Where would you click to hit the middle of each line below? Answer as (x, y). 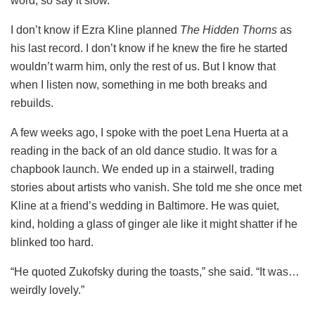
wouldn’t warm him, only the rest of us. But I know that (143, 67)
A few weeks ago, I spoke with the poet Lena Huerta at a (149, 133)
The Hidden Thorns (229, 30)
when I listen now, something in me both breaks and (139, 85)
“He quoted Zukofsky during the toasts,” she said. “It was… (155, 272)
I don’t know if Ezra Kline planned (95, 30)
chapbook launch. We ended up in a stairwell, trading (142, 169)
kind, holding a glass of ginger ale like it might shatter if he (154, 224)
